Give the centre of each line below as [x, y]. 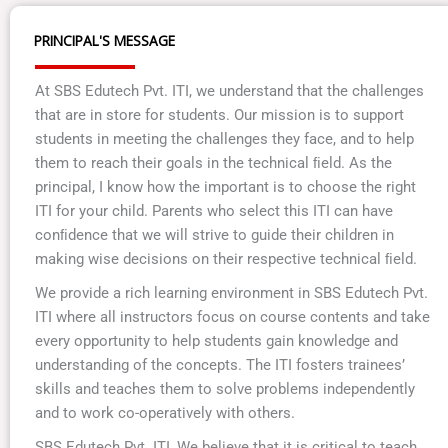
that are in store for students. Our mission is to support [219, 115]
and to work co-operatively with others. [165, 413]
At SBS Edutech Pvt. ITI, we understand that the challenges [229, 91]
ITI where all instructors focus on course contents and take [232, 317]
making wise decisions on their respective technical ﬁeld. [226, 259]
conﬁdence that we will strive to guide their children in [214, 235]
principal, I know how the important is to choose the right [225, 187]
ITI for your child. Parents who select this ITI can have [214, 211]
